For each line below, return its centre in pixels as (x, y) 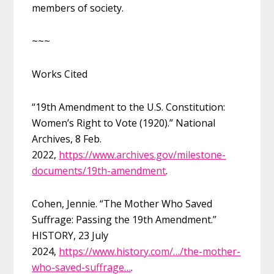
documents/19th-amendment (99, 170)
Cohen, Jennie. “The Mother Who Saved (122, 203)
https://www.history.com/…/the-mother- (150, 251)
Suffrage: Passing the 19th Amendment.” (124, 219)
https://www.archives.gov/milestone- (143, 154)
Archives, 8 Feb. (67, 139)
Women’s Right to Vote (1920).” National (124, 123)
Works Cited (60, 74)
